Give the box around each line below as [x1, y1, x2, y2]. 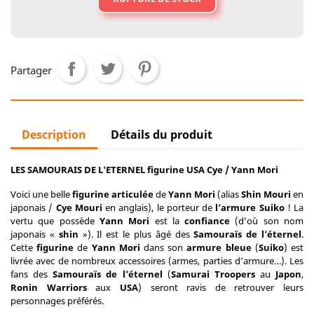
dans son [139, 241, 187, 254]
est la [149, 214, 185, 227]
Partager [11, 63, 52, 77]
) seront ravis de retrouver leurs [137, 281, 303, 294]
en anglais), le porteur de [102, 201, 216, 214]
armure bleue [186, 241, 252, 254]
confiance [184, 214, 231, 227]
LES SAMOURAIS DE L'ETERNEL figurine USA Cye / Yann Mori [11, 163, 278, 176]
